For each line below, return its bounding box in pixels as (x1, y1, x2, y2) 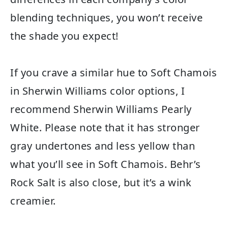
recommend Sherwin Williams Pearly (10, 102, 192, 116)
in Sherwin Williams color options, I (10, 83, 185, 98)
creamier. (10, 193, 56, 208)
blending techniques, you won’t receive (10, 10, 203, 24)
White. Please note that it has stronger (10, 120, 200, 134)
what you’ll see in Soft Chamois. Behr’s (10, 157, 201, 171)
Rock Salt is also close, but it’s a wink (10, 175, 191, 189)
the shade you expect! (10, 28, 121, 43)
